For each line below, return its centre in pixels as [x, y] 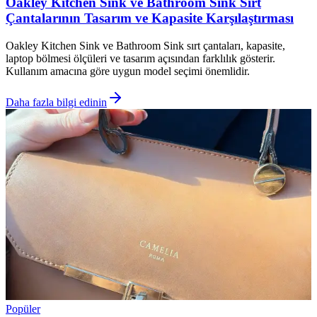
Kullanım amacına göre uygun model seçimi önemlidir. [128, 71]
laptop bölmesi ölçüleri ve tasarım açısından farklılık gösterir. [140, 59]
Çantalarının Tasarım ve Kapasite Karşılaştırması [150, 18]
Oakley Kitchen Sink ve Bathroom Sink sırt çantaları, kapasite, [145, 46]
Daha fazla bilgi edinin [56, 103]
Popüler [23, 309]
